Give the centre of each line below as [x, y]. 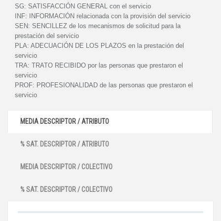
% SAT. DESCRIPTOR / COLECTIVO [66, 189]
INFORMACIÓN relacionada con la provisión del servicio [110, 16]
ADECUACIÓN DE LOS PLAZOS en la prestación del [107, 46]
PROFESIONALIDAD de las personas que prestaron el [115, 85]
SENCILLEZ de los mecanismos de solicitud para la [106, 26]
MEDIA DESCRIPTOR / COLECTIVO [66, 167]
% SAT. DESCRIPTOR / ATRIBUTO [65, 144]
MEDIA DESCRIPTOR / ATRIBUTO [65, 121]
